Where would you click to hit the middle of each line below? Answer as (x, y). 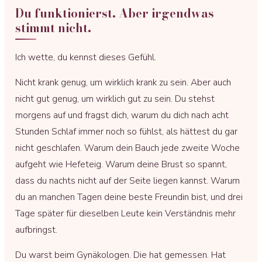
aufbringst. (36, 230)
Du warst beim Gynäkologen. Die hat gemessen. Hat (120, 255)
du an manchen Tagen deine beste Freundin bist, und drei (129, 197)
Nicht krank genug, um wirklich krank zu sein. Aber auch (123, 82)
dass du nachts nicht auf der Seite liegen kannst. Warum (127, 180)
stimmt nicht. (53, 28)
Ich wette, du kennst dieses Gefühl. (86, 57)
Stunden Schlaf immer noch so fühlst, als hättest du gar (126, 131)
